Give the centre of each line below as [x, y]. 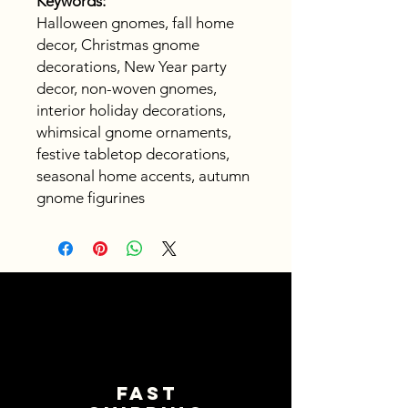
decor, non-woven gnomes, [127, 89]
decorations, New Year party [132, 67]
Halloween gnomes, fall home [135, 23]
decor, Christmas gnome [118, 45]
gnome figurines [91, 198]
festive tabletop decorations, [133, 154]
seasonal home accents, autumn [143, 176]
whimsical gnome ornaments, [134, 133]
